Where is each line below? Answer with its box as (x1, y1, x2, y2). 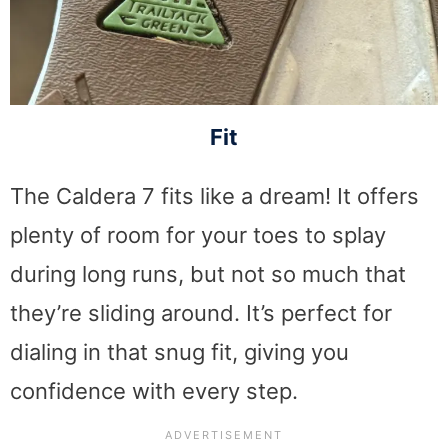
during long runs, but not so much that (10, 260, 406, 287)
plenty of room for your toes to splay (10, 221, 386, 248)
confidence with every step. (10, 377, 298, 404)
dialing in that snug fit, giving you (10, 338, 349, 365)
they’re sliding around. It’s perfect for (10, 299, 392, 326)
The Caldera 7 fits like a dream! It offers (10, 182, 419, 209)
